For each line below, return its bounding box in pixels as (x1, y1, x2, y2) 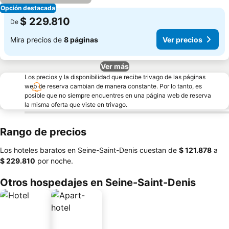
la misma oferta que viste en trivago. (25, 101, 127, 108)
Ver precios (163, 35, 202, 44)
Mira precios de (10, 35, 64, 44)
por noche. (35, 156, 73, 165)
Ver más (100, 62, 129, 71)
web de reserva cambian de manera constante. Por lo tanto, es (25, 82, 202, 90)
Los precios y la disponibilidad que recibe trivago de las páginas (25, 73, 205, 81)
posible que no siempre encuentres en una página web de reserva (25, 91, 211, 99)
